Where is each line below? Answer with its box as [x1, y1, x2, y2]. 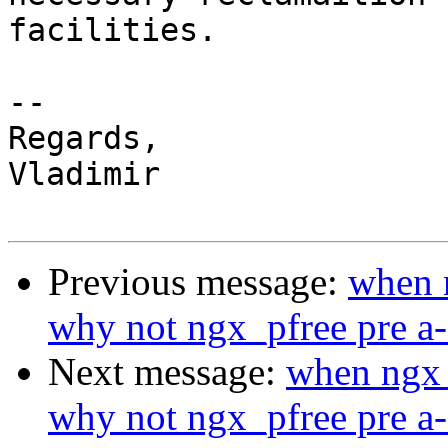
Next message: [48, 350, 286, 394]
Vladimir [8, 156, 160, 193]
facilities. [8, 12, 217, 49]
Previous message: [48, 260, 348, 304]
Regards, [8, 120, 160, 157]
